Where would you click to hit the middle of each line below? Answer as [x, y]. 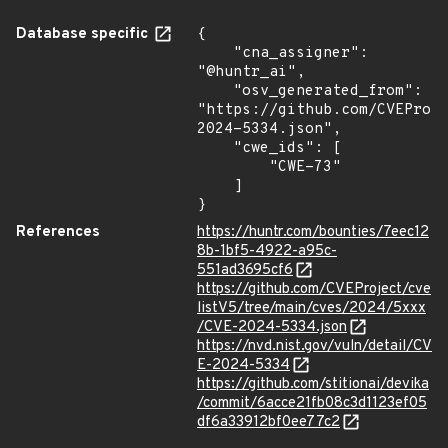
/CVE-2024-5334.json [272, 327]
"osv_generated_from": [215, 91]
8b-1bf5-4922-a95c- [267, 251]
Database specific [84, 34]
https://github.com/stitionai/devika [313, 384]
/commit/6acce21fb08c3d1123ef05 [312, 403]
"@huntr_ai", [251, 72]
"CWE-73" [233, 167]
